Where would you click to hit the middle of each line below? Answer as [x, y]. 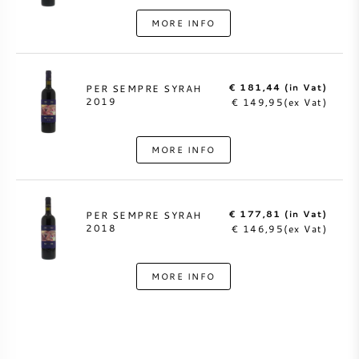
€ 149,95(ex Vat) [279, 101]
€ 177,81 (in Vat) [278, 213]
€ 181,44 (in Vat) [278, 87]
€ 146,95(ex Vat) [279, 228]
